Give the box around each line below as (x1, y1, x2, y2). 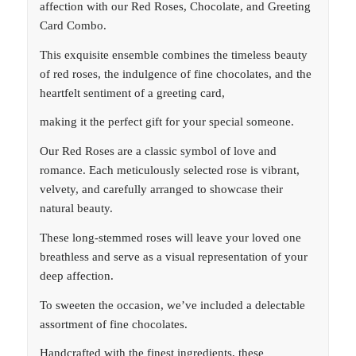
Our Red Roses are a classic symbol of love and (39, 145, 277, 158)
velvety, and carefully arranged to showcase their (39, 183, 283, 196)
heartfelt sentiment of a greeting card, (39, 86, 225, 99)
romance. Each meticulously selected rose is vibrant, (39, 164, 300, 177)
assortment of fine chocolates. (39, 317, 188, 331)
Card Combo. (39, 18, 106, 32)
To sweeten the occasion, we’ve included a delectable (39, 298, 305, 311)
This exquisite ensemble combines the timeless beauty (39, 48, 308, 61)
